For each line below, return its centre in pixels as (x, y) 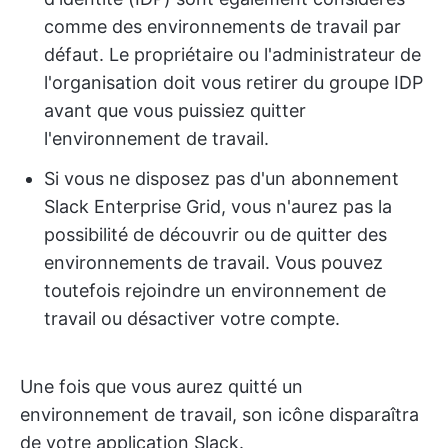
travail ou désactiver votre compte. (192, 318)
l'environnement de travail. (156, 138)
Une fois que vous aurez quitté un (161, 386)
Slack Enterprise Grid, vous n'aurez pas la (218, 206)
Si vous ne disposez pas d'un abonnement (221, 178)
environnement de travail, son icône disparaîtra (219, 414)
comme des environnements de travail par (222, 26)
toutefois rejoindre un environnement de (215, 290)
